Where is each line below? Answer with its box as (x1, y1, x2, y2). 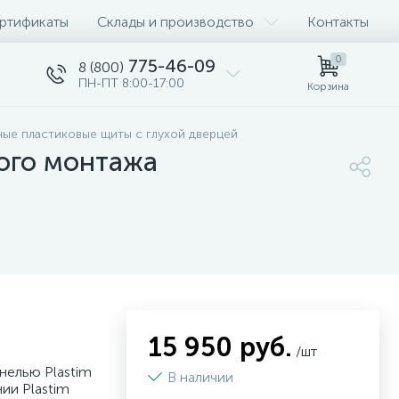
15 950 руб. (148, 331, 292, 363)
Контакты (307, 12, 369, 30)
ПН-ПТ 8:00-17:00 (78, 76, 184, 91)
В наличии (167, 369, 237, 386)
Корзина (306, 80, 349, 93)
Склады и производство (97, 12, 254, 30)
